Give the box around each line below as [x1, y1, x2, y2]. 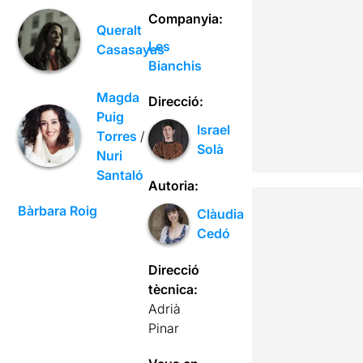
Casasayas [96, 41, 165, 58]
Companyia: [148, 10, 224, 27]
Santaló [96, 166, 144, 183]
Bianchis [148, 57, 203, 74]
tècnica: [148, 280, 199, 297]
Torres [96, 127, 138, 144]
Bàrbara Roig [18, 202, 98, 219]
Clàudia [197, 205, 245, 222]
